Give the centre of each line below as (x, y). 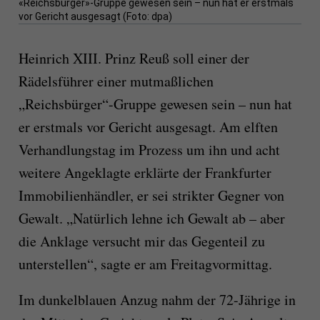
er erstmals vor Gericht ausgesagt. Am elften (148, 127)
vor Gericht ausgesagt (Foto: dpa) (95, 17)
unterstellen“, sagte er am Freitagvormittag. (145, 264)
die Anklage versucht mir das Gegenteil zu (141, 241)
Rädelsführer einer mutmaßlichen (116, 81)
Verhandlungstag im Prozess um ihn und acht (149, 150)
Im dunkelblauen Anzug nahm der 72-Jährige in (157, 300)
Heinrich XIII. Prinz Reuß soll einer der (134, 59)
